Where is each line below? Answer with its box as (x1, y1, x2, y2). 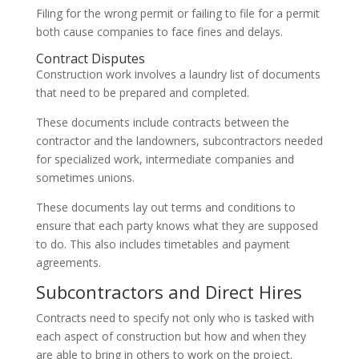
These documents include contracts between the (35, 114, 289, 130)
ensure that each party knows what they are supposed (35, 217, 318, 233)
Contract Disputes (35, 49, 145, 67)
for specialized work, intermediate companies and (35, 151, 294, 167)
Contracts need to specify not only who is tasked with (35, 309, 314, 325)
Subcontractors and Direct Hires (35, 279, 302, 304)
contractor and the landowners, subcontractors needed (35, 132, 323, 148)
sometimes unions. (35, 169, 135, 185)
